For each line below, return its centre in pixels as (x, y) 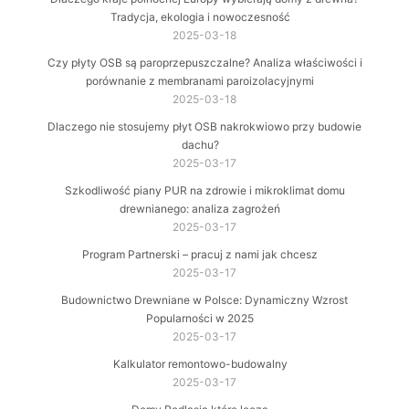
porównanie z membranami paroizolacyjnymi (200, 81)
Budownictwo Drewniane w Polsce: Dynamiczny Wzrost (204, 300)
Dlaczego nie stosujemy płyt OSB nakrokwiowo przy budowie (204, 127)
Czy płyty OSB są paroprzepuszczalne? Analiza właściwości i (204, 63)
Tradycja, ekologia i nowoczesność (200, 17)
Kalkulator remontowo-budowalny (200, 364)
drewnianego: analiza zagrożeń (200, 209)
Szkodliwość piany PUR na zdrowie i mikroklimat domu (204, 191)
